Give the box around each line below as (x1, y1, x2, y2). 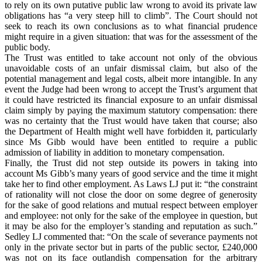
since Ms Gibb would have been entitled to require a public (5, 137, 257, 147)
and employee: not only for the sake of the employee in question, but (5, 211, 257, 221)
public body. (5, 42, 50, 53)
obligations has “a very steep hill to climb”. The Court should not (5, 11, 257, 21)
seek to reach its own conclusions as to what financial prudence (5, 21, 257, 32)
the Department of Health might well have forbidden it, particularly (5, 126, 257, 137)
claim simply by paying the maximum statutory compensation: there (5, 105, 257, 116)
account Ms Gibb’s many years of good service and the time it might (5, 168, 257, 179)
